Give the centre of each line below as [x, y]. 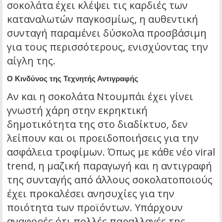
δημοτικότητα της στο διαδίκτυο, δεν [97, 124]
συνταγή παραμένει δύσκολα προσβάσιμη [107, 33]
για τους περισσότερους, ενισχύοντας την [108, 47]
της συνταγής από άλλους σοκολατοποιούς [110, 180]
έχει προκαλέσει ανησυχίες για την [91, 194]
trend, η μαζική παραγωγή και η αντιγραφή [110, 166]
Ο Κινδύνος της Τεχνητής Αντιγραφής [73, 79]
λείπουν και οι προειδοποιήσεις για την [103, 138]
